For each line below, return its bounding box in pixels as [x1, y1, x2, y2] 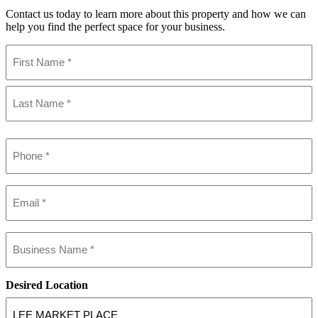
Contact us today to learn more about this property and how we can [6, 8, 306, 21]
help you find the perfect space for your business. [6, 21, 225, 33]
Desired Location [6, 279, 88, 292]
